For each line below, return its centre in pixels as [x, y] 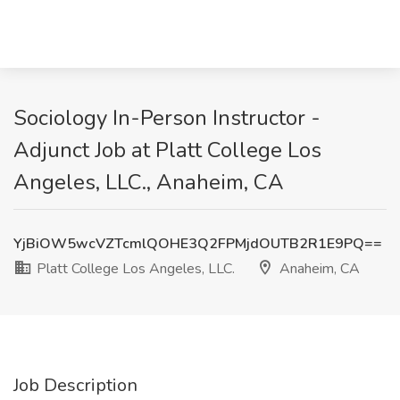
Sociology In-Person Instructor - [167, 118]
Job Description [75, 385]
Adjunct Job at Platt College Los [167, 150]
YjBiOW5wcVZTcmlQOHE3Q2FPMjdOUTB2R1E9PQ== [198, 244]
